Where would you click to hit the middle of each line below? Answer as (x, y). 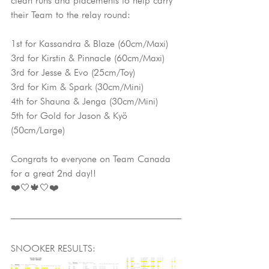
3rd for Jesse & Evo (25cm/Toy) (73, 72)
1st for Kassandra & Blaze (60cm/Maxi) (89, 44)
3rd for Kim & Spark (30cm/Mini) (77, 87)
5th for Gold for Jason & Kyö (71, 116)
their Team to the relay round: (71, 15)
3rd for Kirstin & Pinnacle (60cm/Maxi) (88, 58)
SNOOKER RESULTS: (53, 248)
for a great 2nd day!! (53, 173)
